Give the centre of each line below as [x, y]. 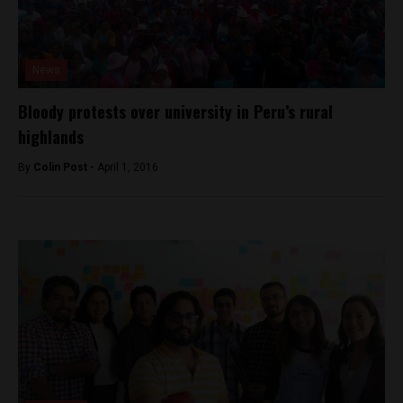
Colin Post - [65, 167]
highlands [51, 137]
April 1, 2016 [128, 167]
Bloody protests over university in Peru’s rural [175, 112]
